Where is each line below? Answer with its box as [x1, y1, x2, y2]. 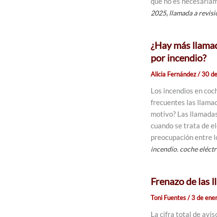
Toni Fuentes [151, 194, 188, 201]
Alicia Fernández [151, 70, 198, 78]
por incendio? [151, 52, 207, 63]
